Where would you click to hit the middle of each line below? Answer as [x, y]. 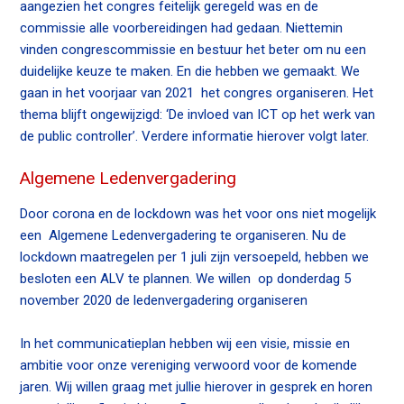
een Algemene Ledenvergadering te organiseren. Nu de [184, 235]
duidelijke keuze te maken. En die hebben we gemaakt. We [190, 72]
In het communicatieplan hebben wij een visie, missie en [185, 343]
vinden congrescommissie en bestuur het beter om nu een [193, 50]
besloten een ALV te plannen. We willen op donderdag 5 [186, 278]
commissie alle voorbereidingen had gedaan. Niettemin [182, 28]
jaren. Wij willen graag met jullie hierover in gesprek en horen [197, 386]
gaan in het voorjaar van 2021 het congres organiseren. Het [197, 93]
